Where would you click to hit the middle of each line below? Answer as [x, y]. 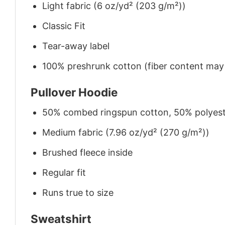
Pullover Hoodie [74, 92]
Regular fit [64, 172]
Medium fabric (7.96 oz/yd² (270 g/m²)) [126, 133]
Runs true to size [78, 192]
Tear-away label [76, 46]
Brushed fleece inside [88, 152]
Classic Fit [64, 26]
